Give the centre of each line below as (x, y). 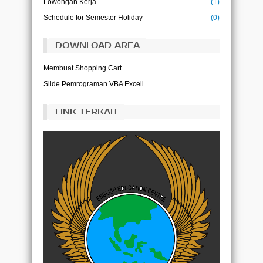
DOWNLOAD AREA (97, 45)
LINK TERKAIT (87, 112)
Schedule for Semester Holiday (93, 17)
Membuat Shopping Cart (82, 68)
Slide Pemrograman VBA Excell (94, 84)
